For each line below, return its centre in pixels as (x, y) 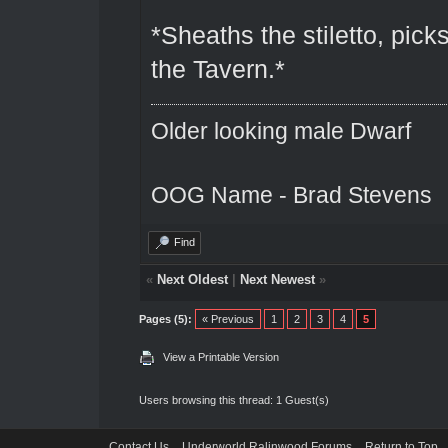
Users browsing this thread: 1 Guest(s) (233, 399)
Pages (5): (165, 318)
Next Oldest (192, 279)
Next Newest (277, 279)
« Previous (227, 318)
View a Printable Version (220, 356)
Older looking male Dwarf (280, 130)
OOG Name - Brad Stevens (291, 194)
